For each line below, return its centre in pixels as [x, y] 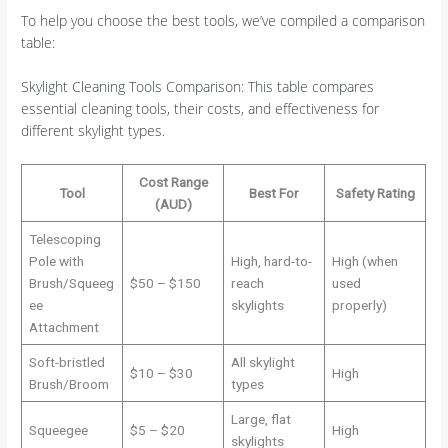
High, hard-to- [271, 260]
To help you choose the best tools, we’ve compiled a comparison [223, 21]
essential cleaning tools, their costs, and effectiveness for [200, 108]
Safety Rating [375, 192]
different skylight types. [93, 130]
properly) [359, 304]
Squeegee [58, 429]
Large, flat [260, 418]
